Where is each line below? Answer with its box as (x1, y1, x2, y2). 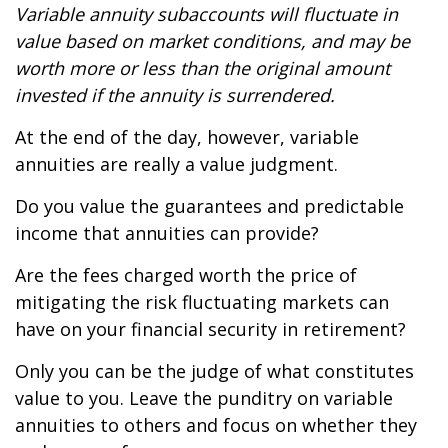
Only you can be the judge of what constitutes (15, 359, 414, 383)
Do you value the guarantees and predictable (15, 194, 404, 218)
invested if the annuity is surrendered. (15, 83, 335, 107)
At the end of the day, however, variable (15, 125, 359, 149)
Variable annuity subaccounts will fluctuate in (15, 2, 398, 26)
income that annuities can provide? (15, 221, 319, 245)
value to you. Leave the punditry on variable (15, 386, 393, 410)
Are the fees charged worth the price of (15, 263, 357, 287)
